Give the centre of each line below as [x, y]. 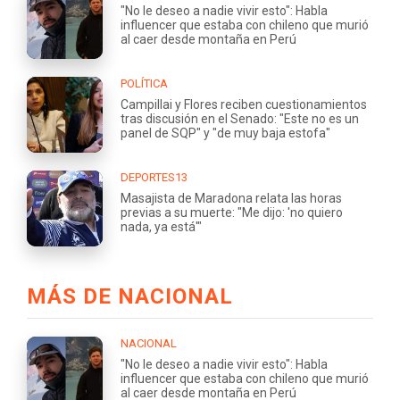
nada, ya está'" [161, 226]
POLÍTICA [144, 83]
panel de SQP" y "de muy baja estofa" [225, 133]
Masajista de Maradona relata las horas [231, 198]
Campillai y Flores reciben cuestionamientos [244, 104]
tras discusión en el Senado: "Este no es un [240, 118]
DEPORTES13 [154, 177]
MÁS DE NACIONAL [130, 296]
